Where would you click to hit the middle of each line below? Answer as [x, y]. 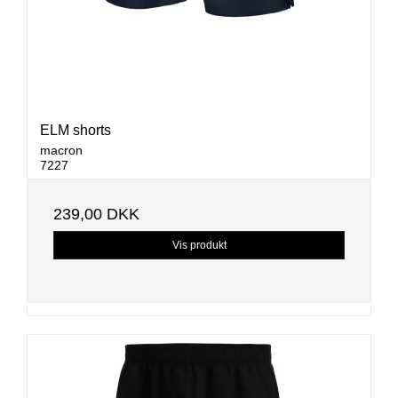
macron [61, 151]
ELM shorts [76, 131]
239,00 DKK [96, 215]
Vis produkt [199, 246]
